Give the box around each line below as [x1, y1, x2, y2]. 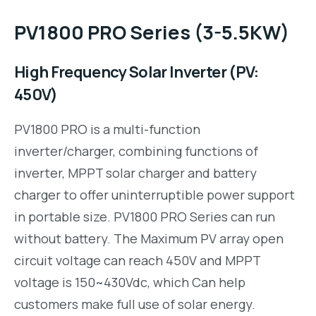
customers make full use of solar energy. [14, 296, 255, 313]
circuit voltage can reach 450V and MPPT [14, 252, 260, 269]
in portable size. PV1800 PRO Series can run [14, 208, 275, 226]
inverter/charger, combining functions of [14, 142, 258, 160]
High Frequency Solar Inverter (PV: [14, 61, 259, 83]
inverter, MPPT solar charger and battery [14, 164, 257, 182]
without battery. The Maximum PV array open [14, 230, 284, 248]
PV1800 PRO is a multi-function [14, 121, 200, 138]
